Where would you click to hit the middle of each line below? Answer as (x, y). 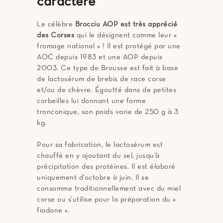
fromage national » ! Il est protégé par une (109, 47)
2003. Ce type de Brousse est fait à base (108, 68)
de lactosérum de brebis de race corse (102, 79)
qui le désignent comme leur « (125, 36)
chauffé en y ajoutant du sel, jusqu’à (98, 156)
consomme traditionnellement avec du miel (109, 189)
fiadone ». (53, 211)
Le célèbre (56, 25)
